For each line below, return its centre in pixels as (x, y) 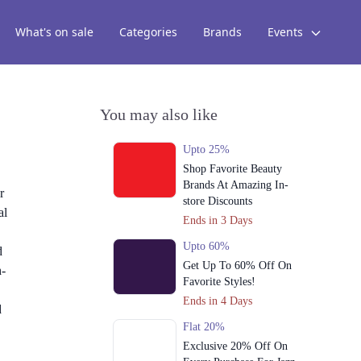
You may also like (159, 114)
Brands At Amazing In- (235, 185)
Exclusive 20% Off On (235, 346)
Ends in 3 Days (217, 220)
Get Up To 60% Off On (237, 266)
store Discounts (217, 201)
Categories (148, 32)
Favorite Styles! (219, 282)
